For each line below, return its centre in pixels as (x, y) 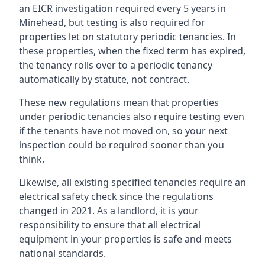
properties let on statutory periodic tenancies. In (127, 36)
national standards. (62, 253)
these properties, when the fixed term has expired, (132, 51)
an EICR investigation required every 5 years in (122, 8)
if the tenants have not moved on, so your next (123, 130)
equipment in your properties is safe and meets (125, 239)
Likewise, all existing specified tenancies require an (132, 182)
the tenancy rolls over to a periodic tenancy (116, 65)
